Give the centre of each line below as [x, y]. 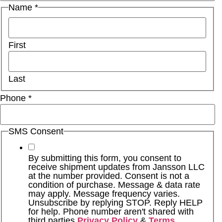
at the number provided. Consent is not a [109, 176]
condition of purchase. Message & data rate [114, 185]
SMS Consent [36, 131]
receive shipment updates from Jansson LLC [117, 167]
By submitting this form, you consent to [105, 158]
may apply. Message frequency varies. [104, 194]
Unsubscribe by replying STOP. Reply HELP [116, 203]
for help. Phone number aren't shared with [111, 212]
